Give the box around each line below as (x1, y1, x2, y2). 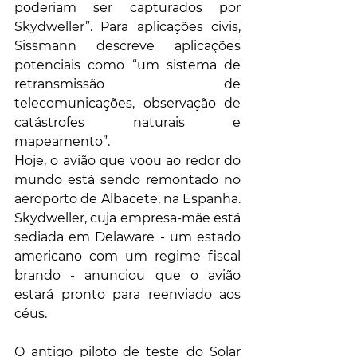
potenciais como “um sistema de (14, 57, 241, 73)
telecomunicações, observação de (14, 96, 241, 112)
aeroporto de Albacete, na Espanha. (14, 191, 241, 207)
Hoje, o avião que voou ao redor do (14, 153, 241, 169)
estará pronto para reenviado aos (14, 287, 241, 303)
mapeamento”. (14, 134, 110, 150)
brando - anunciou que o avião (14, 268, 241, 284)
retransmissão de (14, 76, 241, 92)
